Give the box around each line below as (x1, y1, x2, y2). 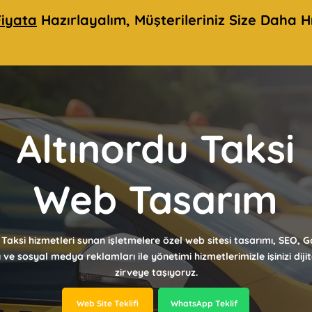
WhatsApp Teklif (170, 298, 237, 309)
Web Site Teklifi (77, 298, 139, 309)
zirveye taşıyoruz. (114, 266, 198, 279)
